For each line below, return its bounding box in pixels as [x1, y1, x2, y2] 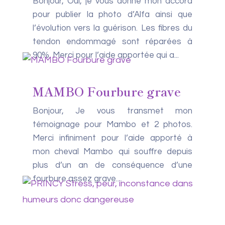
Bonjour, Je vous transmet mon [32, 106, 193, 116]
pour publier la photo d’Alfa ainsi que [32, 10, 193, 19]
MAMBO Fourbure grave [32, 82, 181, 100]
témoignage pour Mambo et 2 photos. [32, 120, 193, 129]
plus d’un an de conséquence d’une [32, 161, 193, 170]
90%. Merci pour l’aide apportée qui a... [32, 51, 179, 60]
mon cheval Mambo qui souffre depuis [32, 147, 193, 156]
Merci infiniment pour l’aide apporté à [32, 134, 193, 143]
